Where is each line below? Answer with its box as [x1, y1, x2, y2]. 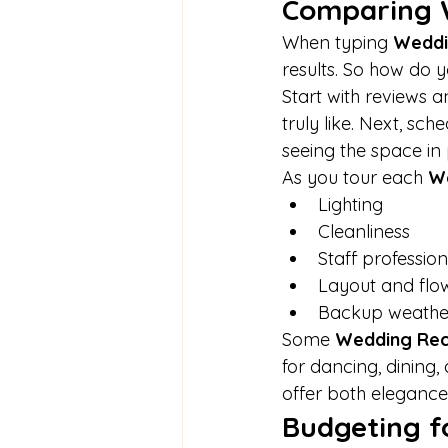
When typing [282, 31, 393, 55]
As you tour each [282, 166, 428, 190]
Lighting [318, 193, 383, 217]
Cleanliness [318, 220, 410, 244]
